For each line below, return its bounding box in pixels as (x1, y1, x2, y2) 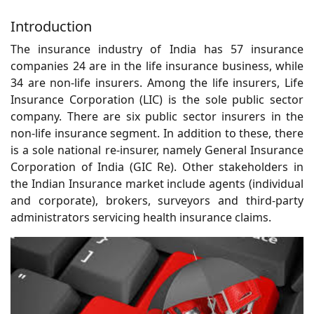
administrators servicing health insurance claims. (11, 210, 271, 225)
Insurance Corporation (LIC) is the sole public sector (11, 92, 303, 107)
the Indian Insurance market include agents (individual (11, 176, 303, 191)
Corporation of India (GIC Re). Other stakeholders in (11, 159, 303, 175)
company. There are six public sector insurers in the (11, 109, 303, 124)
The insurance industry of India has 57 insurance (11, 41, 303, 57)
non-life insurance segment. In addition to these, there (11, 125, 303, 141)
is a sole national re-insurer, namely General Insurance (11, 142, 303, 158)
